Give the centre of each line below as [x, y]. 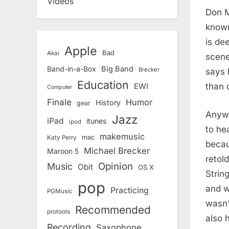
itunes [97, 121]
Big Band [117, 69]
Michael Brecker [117, 151]
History [108, 103]
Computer [60, 87]
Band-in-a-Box [72, 69]
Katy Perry [62, 138]
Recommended [113, 210]
